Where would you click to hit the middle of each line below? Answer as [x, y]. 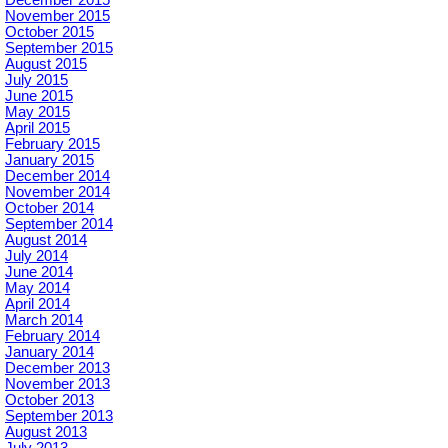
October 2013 [49, 399]
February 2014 [52, 335]
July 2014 [36, 255]
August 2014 [46, 239]
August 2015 [46, 63]
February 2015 [52, 143]
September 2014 [59, 223]
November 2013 [57, 383]
